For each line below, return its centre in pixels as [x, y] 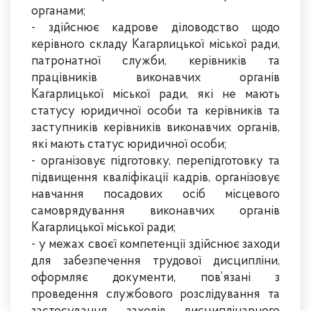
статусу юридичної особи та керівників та [155, 111]
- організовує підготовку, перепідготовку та [155, 161]
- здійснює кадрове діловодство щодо [155, 28]
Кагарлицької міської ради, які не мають [155, 95]
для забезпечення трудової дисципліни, [155, 261]
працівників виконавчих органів [155, 78]
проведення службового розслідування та [155, 295]
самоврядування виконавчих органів [155, 211]
